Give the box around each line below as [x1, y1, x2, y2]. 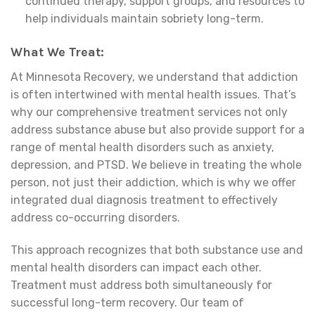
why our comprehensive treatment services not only [11, 105, 288, 120]
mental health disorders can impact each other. [11, 261, 262, 275]
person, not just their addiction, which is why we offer [11, 176, 296, 190]
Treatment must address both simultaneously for [11, 278, 272, 292]
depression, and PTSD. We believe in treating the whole [11, 158, 302, 172]
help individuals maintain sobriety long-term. [25, 12, 264, 26]
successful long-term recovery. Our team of [11, 296, 244, 310]
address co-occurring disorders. [11, 211, 180, 225]
